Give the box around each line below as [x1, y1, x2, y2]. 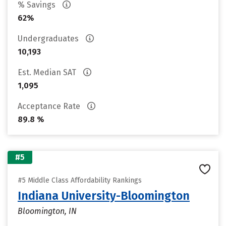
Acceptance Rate [18, 101, 82, 111]
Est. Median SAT [18, 68, 78, 77]
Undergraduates [18, 34, 81, 43]
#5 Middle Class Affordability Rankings [18, 176, 142, 185]
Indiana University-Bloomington [18, 189, 190, 203]
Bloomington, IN [18, 206, 77, 216]
